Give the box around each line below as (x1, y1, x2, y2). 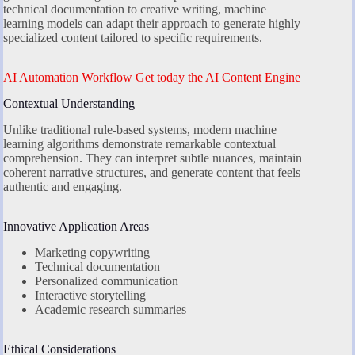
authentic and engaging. (3, 179, 122, 193)
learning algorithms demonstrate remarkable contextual (3, 136, 276, 151)
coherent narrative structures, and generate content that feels (3, 165, 300, 179)
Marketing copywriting (35, 245, 150, 259)
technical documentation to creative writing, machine (3, 2, 266, 17)
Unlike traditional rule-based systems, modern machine (3, 122, 277, 136)
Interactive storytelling (35, 288, 146, 302)
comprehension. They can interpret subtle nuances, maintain (3, 151, 302, 165)
